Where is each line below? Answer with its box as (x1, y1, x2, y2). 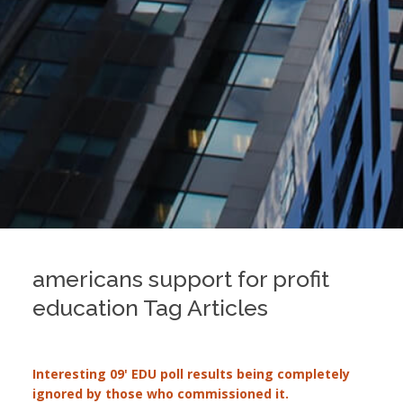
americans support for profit (32, 265, 329, 292)
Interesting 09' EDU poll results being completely (32, 365, 350, 382)
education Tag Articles (32, 294, 268, 321)
